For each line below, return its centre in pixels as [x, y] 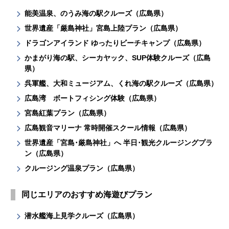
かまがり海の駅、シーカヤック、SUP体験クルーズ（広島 [118, 58]
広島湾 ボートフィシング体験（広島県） [93, 98]
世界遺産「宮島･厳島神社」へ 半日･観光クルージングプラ [119, 142]
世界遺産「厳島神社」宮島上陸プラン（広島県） [104, 28]
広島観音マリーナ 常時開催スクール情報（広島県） [108, 128]
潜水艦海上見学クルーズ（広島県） [82, 215]
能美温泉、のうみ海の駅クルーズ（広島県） [96, 13]
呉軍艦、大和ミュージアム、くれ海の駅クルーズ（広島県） [121, 83]
